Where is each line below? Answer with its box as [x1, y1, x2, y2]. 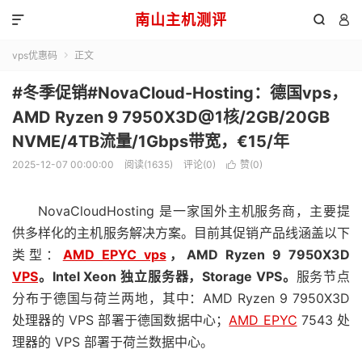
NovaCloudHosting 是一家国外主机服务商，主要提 [38, 203, 350, 219]
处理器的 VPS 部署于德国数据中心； [12, 312, 229, 328]
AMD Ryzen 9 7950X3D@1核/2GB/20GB [12, 107, 330, 127]
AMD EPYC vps [62, 246, 166, 263]
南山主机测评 [134, 11, 227, 28]
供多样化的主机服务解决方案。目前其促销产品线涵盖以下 [12, 225, 350, 241]
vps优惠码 [12, 49, 57, 61]
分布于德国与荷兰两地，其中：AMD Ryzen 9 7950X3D [12, 290, 350, 306]
